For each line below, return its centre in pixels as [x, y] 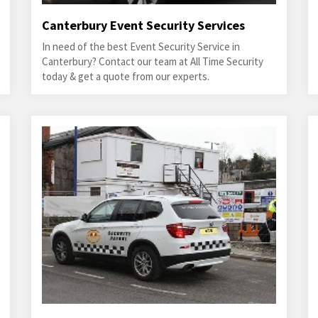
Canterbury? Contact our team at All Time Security [152, 61]
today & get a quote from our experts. [125, 76]
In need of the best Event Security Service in [141, 46]
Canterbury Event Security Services [143, 25]
